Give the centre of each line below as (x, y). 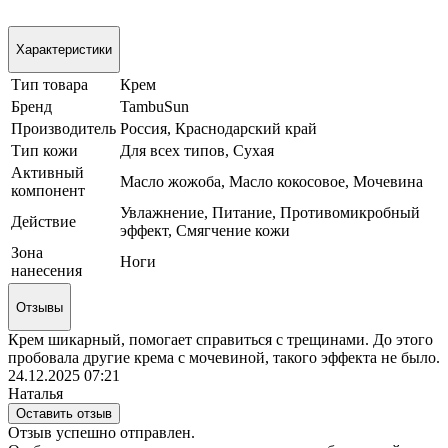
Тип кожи (44, 151)
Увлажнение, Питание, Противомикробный (270, 213)
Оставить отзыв (64, 413)
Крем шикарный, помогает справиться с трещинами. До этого (220, 339)
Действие (43, 222)
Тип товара (49, 85)
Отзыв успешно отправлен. (101, 432)
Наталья (35, 393)
